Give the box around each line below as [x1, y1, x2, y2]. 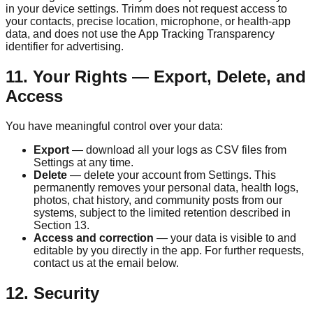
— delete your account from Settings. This [67, 168, 276, 181]
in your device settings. [6, 2, 122, 15]
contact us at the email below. [34, 256, 179, 269]
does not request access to [152, 2, 287, 15]
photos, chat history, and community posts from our [34, 194, 282, 206]
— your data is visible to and [154, 231, 296, 244]
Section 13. [34, 219, 89, 231]
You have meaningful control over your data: [6, 119, 223, 132]
